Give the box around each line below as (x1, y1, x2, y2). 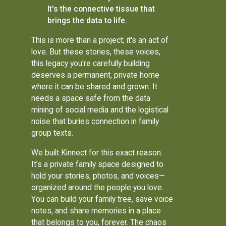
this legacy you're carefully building (31, 58, 150, 68)
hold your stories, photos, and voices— (31, 171, 165, 181)
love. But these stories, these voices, (31, 46, 161, 56)
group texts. (31, 128, 74, 138)
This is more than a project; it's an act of (31, 35, 169, 45)
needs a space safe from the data (31, 93, 151, 103)
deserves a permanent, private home (31, 70, 160, 80)
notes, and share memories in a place (31, 205, 161, 215)
